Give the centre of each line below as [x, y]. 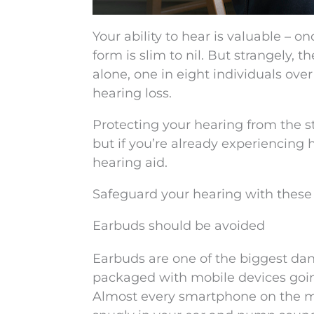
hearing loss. [132, 93]
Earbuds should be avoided [179, 226]
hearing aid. [130, 163]
